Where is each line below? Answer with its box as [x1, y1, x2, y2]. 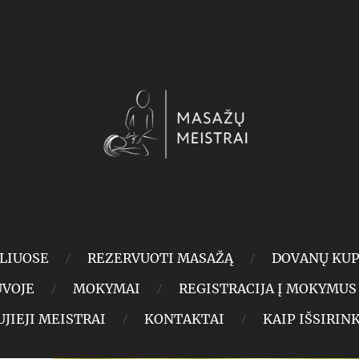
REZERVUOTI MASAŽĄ [87, 250, 233, 266]
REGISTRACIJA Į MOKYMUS [178, 280, 357, 296]
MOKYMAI [72, 280, 140, 296]
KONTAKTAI [143, 311, 224, 327]
